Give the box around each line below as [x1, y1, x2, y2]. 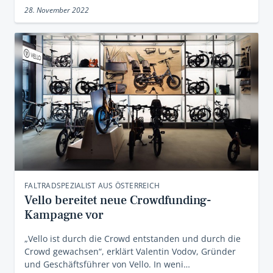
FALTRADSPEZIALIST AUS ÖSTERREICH [24, 180, 160, 191]
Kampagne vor [24, 207, 104, 223]
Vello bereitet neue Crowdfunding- [24, 193, 211, 208]
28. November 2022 [24, 5, 89, 15]
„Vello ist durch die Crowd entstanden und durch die [24, 233, 241, 244]
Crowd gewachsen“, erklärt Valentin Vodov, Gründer [24, 246, 236, 257]
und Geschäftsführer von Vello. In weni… [24, 258, 190, 270]
